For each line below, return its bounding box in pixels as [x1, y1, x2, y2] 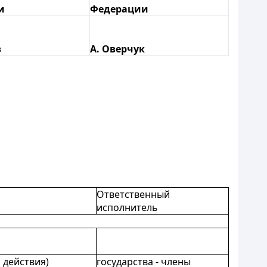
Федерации [90, 2, 148, 15]
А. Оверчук [90, 42, 145, 55]
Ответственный [97, 188, 170, 201]
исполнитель [97, 201, 158, 214]
